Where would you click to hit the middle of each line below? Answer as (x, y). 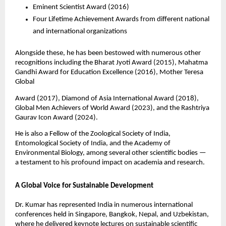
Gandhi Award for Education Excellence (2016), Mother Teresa (109, 73)
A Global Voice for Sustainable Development (85, 186)
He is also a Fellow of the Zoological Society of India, (93, 134)
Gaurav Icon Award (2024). (57, 118)
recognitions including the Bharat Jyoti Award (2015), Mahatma (111, 63)
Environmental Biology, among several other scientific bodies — (110, 153)
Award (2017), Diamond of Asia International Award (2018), (107, 98)
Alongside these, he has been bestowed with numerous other (108, 53)
